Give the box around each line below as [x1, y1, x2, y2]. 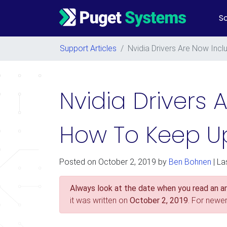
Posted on [59, 157, 98, 167]
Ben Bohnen [169, 157, 211, 167]
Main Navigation [59, 17, 123, 29]
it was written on [70, 196, 130, 205]
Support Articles [60, 44, 117, 53]
